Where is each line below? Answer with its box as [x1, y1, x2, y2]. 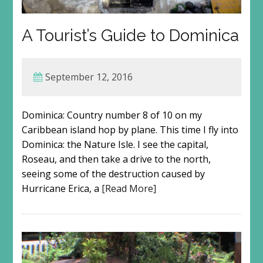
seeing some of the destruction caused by [21, 167, 205, 181]
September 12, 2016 [45, 70, 133, 84]
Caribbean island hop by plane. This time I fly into [21, 123, 238, 137]
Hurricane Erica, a [21, 182, 102, 195]
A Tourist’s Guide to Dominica [21, 26, 239, 46]
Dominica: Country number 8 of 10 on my [21, 109, 202, 122]
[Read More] [101, 182, 156, 195]
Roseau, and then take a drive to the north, [21, 153, 211, 166]
